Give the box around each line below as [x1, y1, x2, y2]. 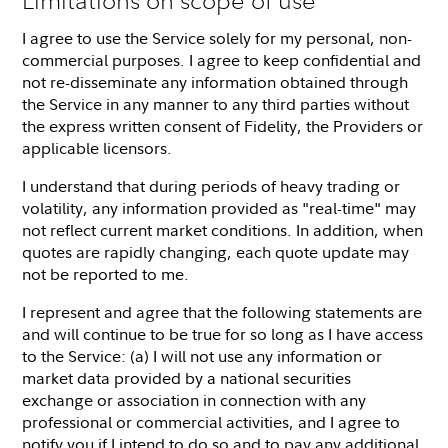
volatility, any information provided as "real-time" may [22, 196, 417, 219]
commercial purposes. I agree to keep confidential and [22, 48, 422, 71]
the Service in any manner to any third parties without [22, 92, 410, 115]
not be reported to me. [22, 262, 190, 285]
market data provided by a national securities [22, 366, 352, 389]
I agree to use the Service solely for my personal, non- [22, 26, 413, 49]
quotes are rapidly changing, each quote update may [22, 240, 410, 263]
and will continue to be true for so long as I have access [22, 322, 424, 345]
